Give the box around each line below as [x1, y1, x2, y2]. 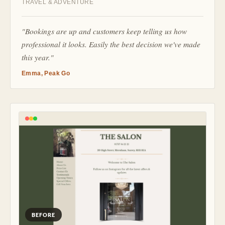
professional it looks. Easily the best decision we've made [22, 39, 200, 50]
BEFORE [32, 211, 55, 218]
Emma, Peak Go [22, 70, 70, 77]
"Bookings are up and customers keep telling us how [22, 26, 187, 37]
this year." [22, 52, 54, 63]
